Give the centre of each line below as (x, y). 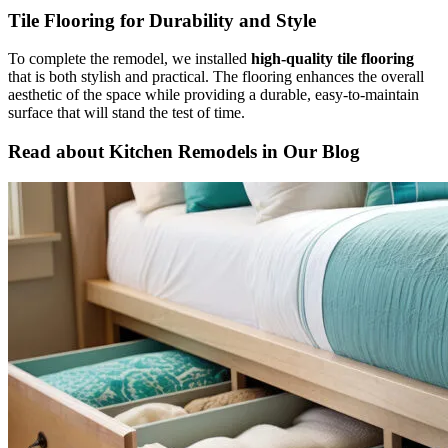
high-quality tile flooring (332, 59)
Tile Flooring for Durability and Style (162, 20)
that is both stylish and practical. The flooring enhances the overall (216, 77)
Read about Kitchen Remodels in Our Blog (184, 151)
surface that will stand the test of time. (126, 113)
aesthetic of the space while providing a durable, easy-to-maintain (213, 95)
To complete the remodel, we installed (129, 59)
